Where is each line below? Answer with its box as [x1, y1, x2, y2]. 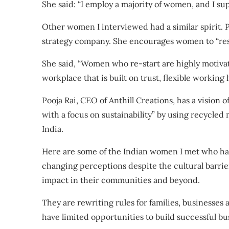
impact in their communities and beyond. [42, 175, 200, 185]
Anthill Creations [109, 95, 173, 105]
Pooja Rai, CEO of [42, 95, 109, 105]
